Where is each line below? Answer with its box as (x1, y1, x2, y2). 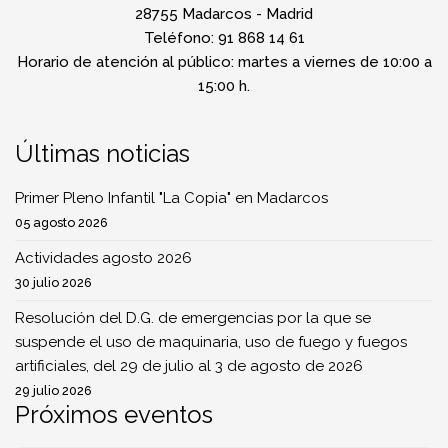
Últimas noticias (15, 138, 190, 168)
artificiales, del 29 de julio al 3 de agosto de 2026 (15, 356, 363, 375)
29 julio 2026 (15, 382, 92, 398)
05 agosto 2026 (15, 214, 108, 230)
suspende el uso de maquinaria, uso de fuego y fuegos (15, 332, 407, 351)
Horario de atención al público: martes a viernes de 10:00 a (16, 52, 432, 71)
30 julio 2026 (15, 274, 92, 290)
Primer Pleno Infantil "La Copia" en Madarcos (15, 188, 328, 207)
